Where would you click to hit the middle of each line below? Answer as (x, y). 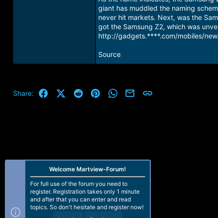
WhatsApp (134, 92)
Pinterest (115, 92)
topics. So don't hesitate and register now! (87, 207)
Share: (23, 93)
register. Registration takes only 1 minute (85, 191)
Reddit (93, 92)
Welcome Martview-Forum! (88, 169)
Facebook (64, 92)
